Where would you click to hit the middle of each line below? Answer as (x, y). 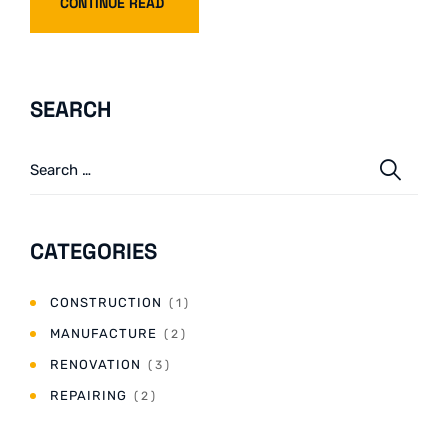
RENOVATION (95, 365)
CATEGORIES (93, 251)
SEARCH (70, 109)
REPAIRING (88, 396)
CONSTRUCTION (106, 303)
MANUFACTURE (103, 334)
